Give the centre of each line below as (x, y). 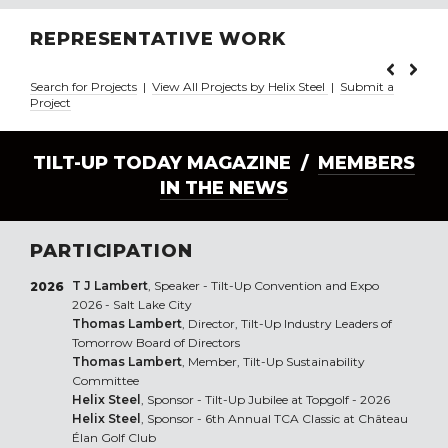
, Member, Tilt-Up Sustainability (273, 362)
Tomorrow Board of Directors (155, 343)
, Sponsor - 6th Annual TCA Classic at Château (274, 419)
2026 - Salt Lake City (131, 305)
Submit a (367, 87)
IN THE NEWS (224, 188)
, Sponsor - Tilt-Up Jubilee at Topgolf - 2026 (265, 400)
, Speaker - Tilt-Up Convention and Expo (263, 286)
